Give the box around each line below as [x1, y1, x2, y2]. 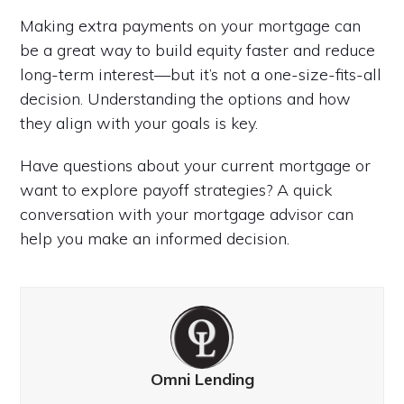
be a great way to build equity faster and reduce [20, 39, 376, 60]
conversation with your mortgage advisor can [20, 203, 354, 225]
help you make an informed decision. [20, 227, 290, 249]
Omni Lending [150, 368, 254, 390]
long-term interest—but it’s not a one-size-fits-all [20, 63, 382, 85]
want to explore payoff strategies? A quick [20, 179, 333, 200]
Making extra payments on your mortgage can [20, 14, 362, 36]
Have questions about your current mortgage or [20, 154, 372, 176]
